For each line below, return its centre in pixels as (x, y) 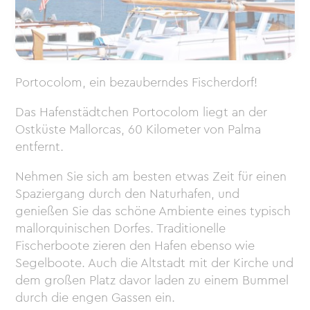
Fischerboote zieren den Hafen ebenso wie (135, 246)
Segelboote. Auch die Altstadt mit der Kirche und (155, 263)
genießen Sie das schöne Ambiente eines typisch (153, 211)
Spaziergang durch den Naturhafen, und (128, 194)
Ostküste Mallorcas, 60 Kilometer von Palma (138, 130)
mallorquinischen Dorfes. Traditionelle (121, 229)
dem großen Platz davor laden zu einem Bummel (152, 281)
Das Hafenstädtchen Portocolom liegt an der (142, 112)
